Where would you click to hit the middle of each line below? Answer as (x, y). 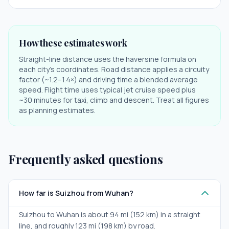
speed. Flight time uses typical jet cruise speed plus (107, 90)
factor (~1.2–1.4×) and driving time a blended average (108, 79)
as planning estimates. (57, 110)
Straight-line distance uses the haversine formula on (108, 59)
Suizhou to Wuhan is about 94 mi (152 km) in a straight (110, 214)
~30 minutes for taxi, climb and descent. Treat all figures (114, 100)
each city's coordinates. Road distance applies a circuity (114, 69)
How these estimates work (73, 43)
